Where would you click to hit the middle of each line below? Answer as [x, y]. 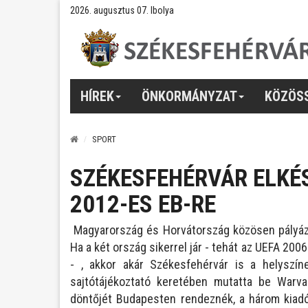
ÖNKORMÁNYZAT [189, 96]
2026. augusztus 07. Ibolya [122, 10]
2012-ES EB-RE [143, 205]
